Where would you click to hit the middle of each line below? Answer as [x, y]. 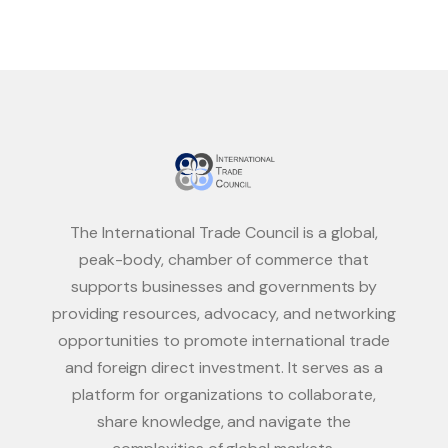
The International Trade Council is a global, [224, 233]
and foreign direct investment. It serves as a [224, 368]
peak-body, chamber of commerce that [224, 260]
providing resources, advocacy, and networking [224, 314]
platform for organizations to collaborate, [224, 395]
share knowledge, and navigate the [224, 422]
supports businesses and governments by [224, 287]
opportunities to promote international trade [224, 341]
